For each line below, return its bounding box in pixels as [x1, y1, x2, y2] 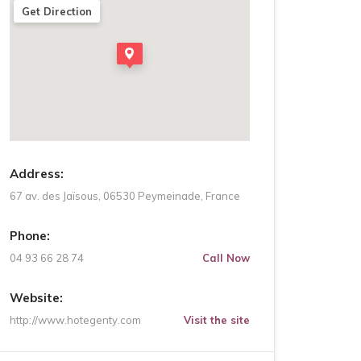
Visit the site [184, 313, 250, 326]
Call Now [202, 251, 250, 264]
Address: [10, 166, 64, 181]
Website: [10, 290, 63, 305]
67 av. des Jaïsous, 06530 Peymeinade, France [10, 189, 240, 202]
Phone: [10, 228, 50, 243]
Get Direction [22, 5, 92, 18]
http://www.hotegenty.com [10, 313, 141, 326]
